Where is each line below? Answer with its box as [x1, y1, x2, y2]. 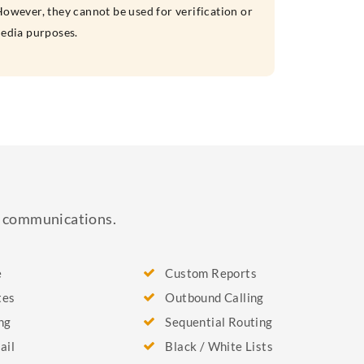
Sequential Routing [165, 314, 273, 329]
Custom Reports [165, 266, 257, 280]
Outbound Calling [165, 290, 264, 305]
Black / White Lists [165, 339, 273, 353]
